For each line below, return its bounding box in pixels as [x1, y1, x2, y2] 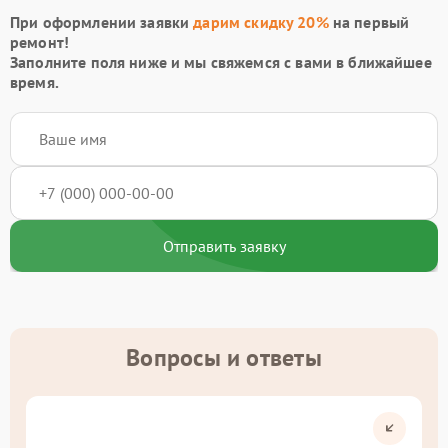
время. [10, 71, 59, 92]
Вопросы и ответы [126, 341, 322, 373]
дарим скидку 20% [193, 11, 329, 32]
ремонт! [10, 31, 70, 52]
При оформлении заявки [10, 11, 194, 32]
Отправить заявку [162, 235, 286, 256]
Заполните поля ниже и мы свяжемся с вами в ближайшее [10, 51, 432, 72]
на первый [328, 11, 410, 32]
